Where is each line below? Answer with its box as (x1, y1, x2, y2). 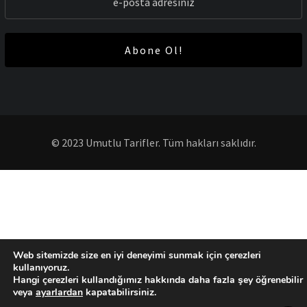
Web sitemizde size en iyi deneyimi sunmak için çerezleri (13, 249, 261, 262)
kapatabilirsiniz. (83, 286, 156, 299)
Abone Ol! (124, 42, 183, 57)
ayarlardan (36, 286, 83, 299)
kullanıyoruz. (13, 261, 69, 274)
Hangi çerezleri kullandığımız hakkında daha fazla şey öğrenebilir (13, 273, 303, 286)
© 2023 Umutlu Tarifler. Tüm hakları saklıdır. (51, 135, 256, 149)
